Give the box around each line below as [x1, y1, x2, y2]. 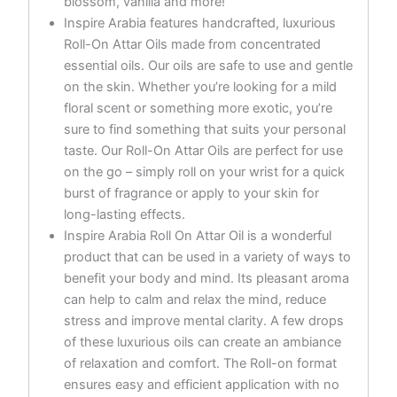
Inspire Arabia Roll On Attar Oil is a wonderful [63, 227, 331, 244]
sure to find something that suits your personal [63, 121, 346, 137]
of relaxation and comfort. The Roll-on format [63, 354, 337, 371]
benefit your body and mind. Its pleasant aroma [63, 269, 349, 286]
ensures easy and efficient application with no [63, 376, 339, 393]
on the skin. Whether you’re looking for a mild [63, 78, 337, 95]
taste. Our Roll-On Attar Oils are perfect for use [63, 142, 343, 159]
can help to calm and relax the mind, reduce [63, 291, 326, 307]
